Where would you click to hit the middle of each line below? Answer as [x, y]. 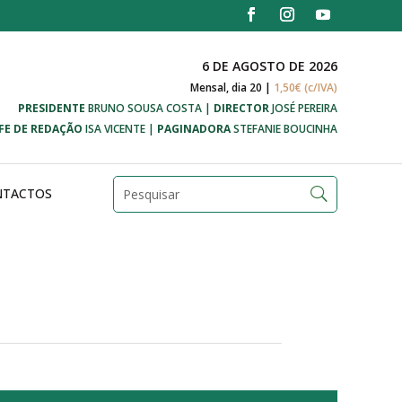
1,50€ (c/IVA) [306, 87]
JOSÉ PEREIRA [303, 108]
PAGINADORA [194, 128]
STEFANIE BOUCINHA [284, 128]
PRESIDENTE [52, 108]
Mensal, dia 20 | [232, 87]
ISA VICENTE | [120, 128]
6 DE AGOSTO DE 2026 [270, 66]
